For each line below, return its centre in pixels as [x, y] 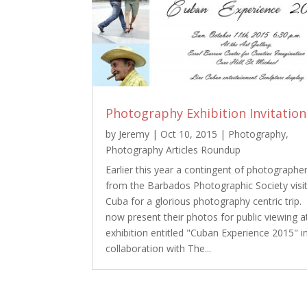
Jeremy [134, 134]
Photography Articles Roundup [173, 150]
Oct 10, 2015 [189, 134]
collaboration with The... [159, 249]
